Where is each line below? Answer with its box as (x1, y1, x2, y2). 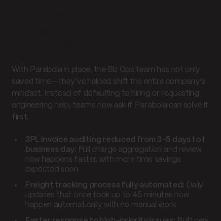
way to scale (12, 38, 99, 54)
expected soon (25, 165, 78, 173)
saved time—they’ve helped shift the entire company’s (12, 77, 205, 85)
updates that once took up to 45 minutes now (25, 191, 189, 199)
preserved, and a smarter (12, 23, 188, 38)
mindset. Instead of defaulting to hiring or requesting (12, 89, 199, 97)
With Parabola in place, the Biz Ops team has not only (12, 66, 200, 74)
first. (12, 113, 29, 121)
